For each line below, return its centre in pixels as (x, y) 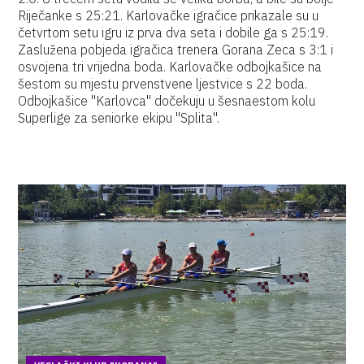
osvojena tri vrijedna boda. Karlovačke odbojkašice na (170, 67)
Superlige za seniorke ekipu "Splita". (119, 118)
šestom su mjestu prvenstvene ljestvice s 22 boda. (163, 84)
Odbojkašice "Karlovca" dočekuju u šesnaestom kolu (167, 101)
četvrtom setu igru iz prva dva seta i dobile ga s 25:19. (173, 32)
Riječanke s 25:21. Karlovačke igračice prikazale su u (169, 15)
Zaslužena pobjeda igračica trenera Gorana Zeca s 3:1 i (176, 50)
